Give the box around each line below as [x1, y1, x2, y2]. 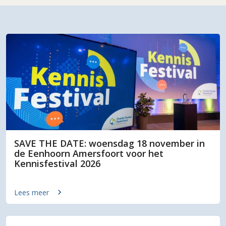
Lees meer [14, 187, 49, 197]
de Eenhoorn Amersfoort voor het [14, 147, 163, 160]
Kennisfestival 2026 [14, 157, 100, 170]
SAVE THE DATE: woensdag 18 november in [14, 137, 205, 150]
